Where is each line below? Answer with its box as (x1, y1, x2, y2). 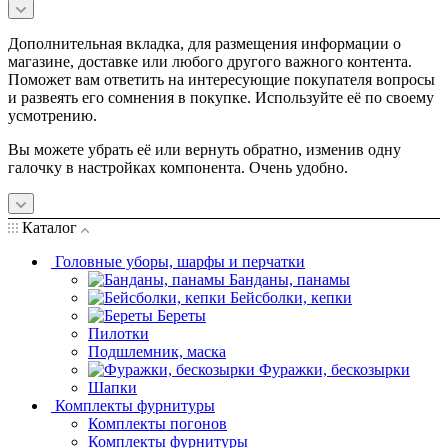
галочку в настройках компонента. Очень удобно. (8, 158, 348, 176)
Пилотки (88, 324, 149, 342)
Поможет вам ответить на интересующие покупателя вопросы (8, 70, 435, 88)
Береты (157, 306, 206, 324)
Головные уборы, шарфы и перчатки (55, 252, 305, 270)
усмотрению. (8, 106, 97, 124)
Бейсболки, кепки (230, 288, 352, 306)
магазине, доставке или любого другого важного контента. (8, 52, 412, 70)
